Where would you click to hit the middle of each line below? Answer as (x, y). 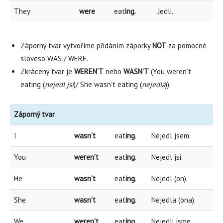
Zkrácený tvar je (47, 71)
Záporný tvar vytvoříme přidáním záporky (86, 46)
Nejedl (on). (169, 178)
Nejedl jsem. (171, 136)
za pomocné (186, 46)
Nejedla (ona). (173, 200)
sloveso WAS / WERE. (54, 58)
